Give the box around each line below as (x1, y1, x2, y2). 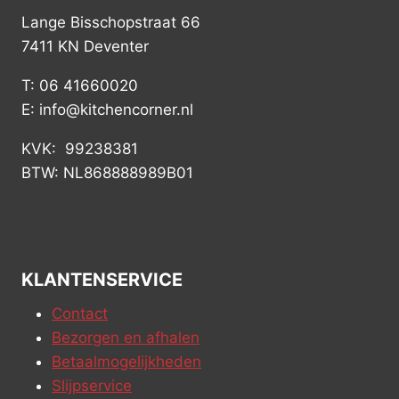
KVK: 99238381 (21, 140, 138, 159)
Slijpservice (52, 377, 132, 395)
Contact (52, 305, 108, 323)
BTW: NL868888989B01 (21, 164, 193, 183)
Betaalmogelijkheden (52, 353, 201, 371)
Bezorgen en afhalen (52, 329, 199, 347)
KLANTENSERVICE (21, 269, 183, 291)
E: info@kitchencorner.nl (21, 101, 193, 119)
